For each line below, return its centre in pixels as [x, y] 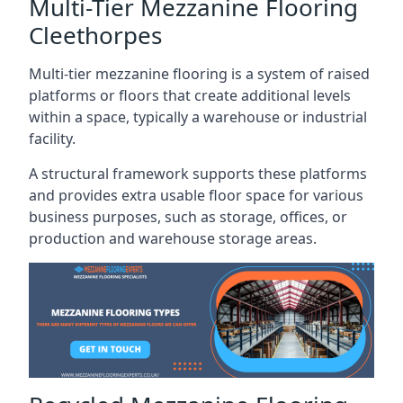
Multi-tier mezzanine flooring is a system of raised [199, 74]
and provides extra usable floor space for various [196, 195]
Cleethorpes [95, 35]
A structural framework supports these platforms [198, 174]
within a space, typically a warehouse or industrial [198, 117]
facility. [52, 139]
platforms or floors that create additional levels [190, 95]
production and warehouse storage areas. [173, 238]
